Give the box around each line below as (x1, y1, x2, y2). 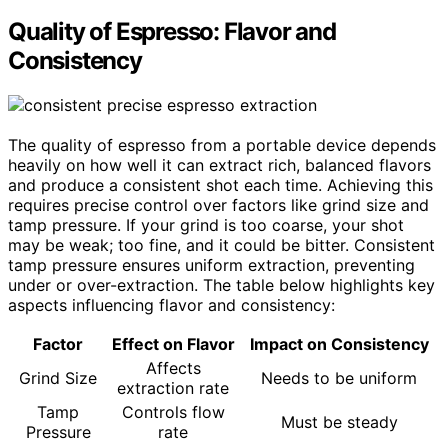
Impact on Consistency (249, 334, 429, 355)
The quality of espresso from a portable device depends (8, 135, 436, 156)
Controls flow (121, 402, 225, 423)
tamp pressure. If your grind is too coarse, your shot (8, 215, 404, 236)
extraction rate (117, 378, 229, 399)
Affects (145, 358, 201, 379)
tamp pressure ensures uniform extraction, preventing (8, 255, 415, 276)
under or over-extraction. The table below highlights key (8, 275, 435, 296)
